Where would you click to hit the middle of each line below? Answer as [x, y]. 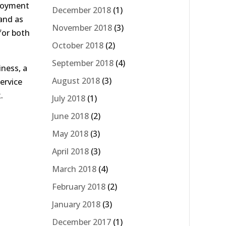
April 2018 [70, 151]
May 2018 [70, 133]
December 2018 [81, 10]
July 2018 [69, 98]
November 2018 [82, 27]
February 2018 [79, 186]
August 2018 [76, 80]
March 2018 [74, 169]
